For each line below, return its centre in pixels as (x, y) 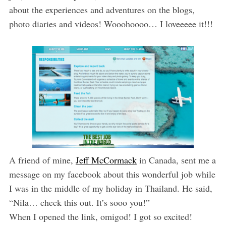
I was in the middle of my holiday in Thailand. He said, (110, 188)
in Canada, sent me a (176, 160)
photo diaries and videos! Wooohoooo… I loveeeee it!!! (111, 23)
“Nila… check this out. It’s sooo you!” (79, 202)
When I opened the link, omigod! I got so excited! (100, 216)
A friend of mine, (42, 160)
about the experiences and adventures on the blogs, (102, 9)
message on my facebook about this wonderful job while (112, 174)
